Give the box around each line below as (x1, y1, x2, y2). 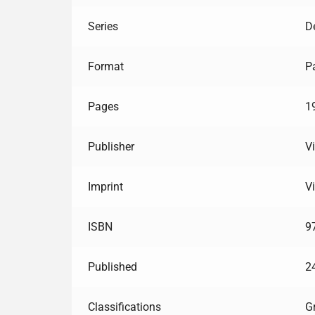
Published (87, 259, 137, 274)
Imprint (87, 179, 123, 193)
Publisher (87, 139, 134, 153)
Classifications (87, 300, 161, 314)
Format (87, 59, 124, 73)
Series (87, 19, 118, 33)
